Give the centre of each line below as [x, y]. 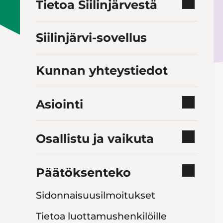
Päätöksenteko [83, 173]
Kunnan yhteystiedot [102, 70]
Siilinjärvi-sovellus [91, 37]
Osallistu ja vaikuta [95, 138]
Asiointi [59, 105]
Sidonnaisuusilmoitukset [96, 195]
